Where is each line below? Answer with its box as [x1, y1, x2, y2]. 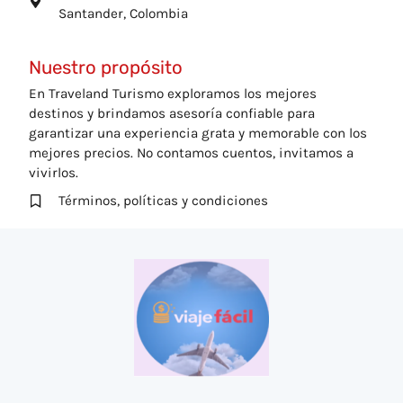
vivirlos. [29, 165, 78, 181]
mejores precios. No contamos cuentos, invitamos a [29, 145, 354, 161]
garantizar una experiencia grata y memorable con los [29, 125, 367, 141]
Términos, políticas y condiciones [58, 193, 268, 209]
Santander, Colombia [58, 5, 188, 22]
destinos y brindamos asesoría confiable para [29, 105, 315, 121]
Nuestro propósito [29, 57, 183, 78]
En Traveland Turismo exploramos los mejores [29, 85, 317, 102]
